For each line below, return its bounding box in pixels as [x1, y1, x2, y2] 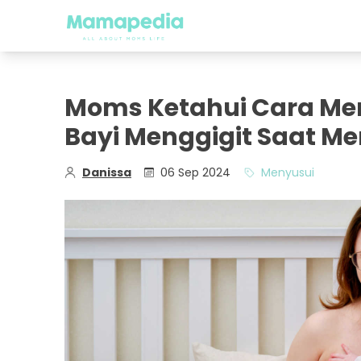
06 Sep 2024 [160, 164, 230, 180]
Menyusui [261, 164, 314, 180]
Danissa [82, 164, 131, 180]
